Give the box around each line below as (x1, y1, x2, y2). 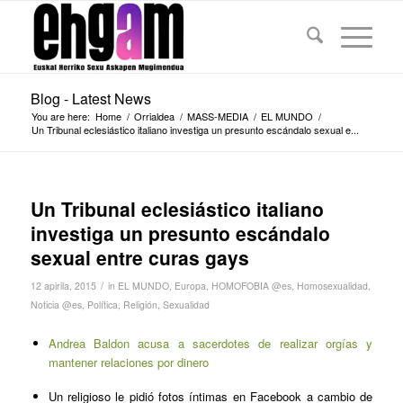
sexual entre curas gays (30, 244, 249, 271)
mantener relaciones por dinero (48, 354, 209, 372)
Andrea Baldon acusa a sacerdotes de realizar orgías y (48, 335, 373, 353)
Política (86, 298, 118, 311)
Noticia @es (30, 298, 82, 311)
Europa (174, 279, 206, 292)
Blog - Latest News (30, 88, 151, 109)
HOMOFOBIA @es (210, 279, 291, 292)
